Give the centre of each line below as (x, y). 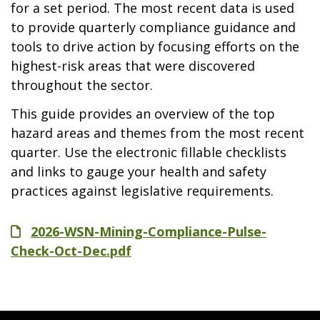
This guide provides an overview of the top (143, 113)
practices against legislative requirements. (142, 190)
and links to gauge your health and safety (139, 171)
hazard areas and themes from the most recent (157, 132)
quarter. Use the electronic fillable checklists (149, 152)
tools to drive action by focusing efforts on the (155, 46)
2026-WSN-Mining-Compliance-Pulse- (149, 231)
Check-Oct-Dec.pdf (71, 250)
